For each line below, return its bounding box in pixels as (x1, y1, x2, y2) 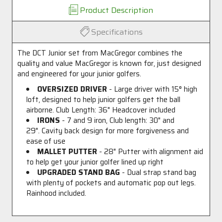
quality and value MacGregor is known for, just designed (17, 57, 201, 69)
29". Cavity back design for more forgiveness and (26, 125, 189, 137)
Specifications (91, 26, 143, 38)
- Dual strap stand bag (120, 166, 197, 178)
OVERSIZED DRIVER (37, 83, 108, 95)
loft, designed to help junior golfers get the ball (26, 94, 181, 106)
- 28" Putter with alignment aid (97, 146, 204, 158)
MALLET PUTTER (37, 146, 98, 158)
